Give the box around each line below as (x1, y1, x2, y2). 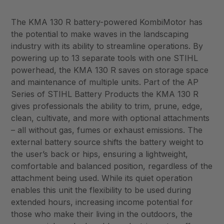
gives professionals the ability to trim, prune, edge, (11, 101, 203, 111)
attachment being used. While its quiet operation (11, 173, 193, 183)
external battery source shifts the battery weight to (11, 137, 204, 147)
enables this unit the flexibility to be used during (11, 185, 191, 195)
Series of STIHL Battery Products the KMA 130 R (11, 89, 199, 99)
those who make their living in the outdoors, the (11, 209, 193, 219)
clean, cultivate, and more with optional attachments (11, 113, 210, 123)
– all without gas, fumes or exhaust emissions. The (11, 125, 203, 135)
